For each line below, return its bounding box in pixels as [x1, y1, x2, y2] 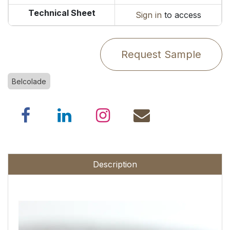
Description [93, 159, 137, 170]
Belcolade [12, 77, 46, 86]
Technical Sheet [28, 8, 95, 18]
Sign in [135, 10, 162, 20]
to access [161, 10, 201, 20]
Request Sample [121, 48, 201, 61]
